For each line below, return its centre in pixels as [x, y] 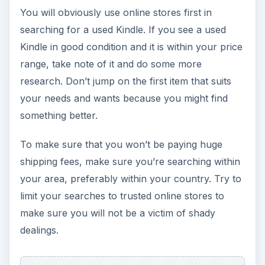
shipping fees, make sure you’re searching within [130, 161]
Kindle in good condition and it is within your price [131, 46]
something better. [59, 115]
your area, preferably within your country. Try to [130, 178]
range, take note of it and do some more [111, 64]
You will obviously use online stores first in [116, 12]
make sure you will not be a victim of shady [117, 213]
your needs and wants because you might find [124, 98]
